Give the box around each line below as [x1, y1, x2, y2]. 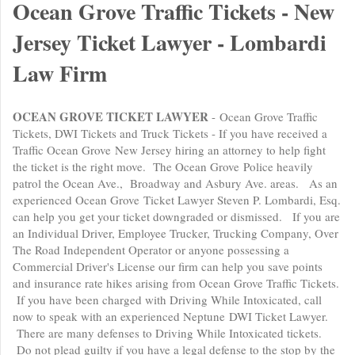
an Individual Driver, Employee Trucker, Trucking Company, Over [13, 225, 338, 241]
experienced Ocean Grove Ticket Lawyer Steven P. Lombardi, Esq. [13, 192, 341, 208]
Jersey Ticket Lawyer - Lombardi [13, 26, 326, 59]
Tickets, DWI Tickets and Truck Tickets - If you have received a [13, 125, 327, 141]
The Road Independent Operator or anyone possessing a [13, 242, 289, 258]
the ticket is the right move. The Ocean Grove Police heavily [13, 158, 313, 174]
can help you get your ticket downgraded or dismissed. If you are [13, 208, 340, 224]
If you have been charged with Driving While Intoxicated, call [13, 292, 322, 307]
